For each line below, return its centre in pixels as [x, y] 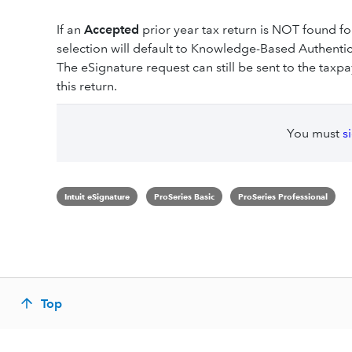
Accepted [112, 29]
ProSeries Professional [283, 196]
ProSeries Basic [184, 196]
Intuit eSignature [97, 196]
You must [314, 133]
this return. [87, 86]
